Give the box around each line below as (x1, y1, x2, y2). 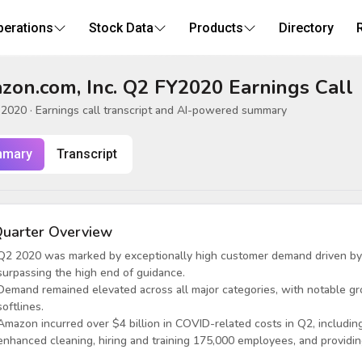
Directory (278, 20, 334, 36)
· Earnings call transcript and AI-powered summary (27, 103, 287, 118)
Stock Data (88, 20, 154, 36)
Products (188, 20, 243, 36)
